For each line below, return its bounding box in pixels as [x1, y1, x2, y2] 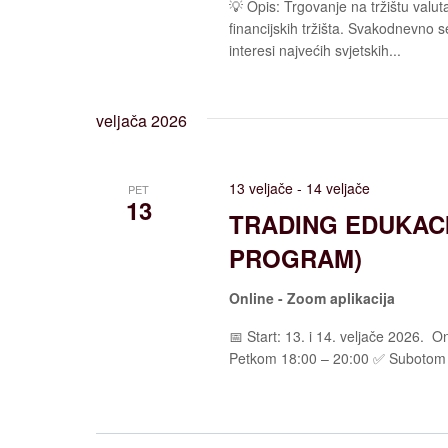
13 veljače [229, 177, 294, 198]
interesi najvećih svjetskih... [229, 39, 402, 60]
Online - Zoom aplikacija [229, 287, 396, 308]
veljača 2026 [96, 108, 187, 132]
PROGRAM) [229, 240, 363, 275]
